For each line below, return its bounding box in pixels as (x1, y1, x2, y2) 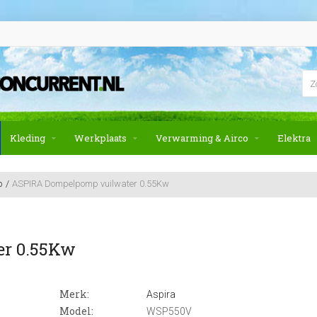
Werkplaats (74, 132, 127, 144)
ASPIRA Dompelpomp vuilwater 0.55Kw (12, 178, 169, 189)
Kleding (10, 132, 45, 144)
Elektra (277, 132, 311, 144)
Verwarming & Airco (156, 132, 248, 144)
